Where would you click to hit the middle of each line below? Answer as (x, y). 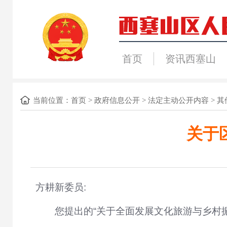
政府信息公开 (117, 100)
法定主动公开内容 (178, 100)
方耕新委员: (61, 187)
